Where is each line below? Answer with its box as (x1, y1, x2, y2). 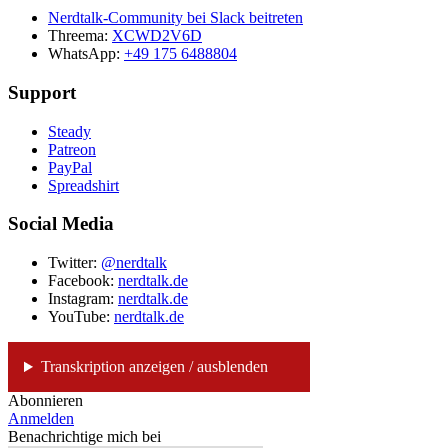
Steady (48, 122, 91, 140)
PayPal (48, 158, 92, 176)
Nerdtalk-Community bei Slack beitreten (48, 9, 303, 27)
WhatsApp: (48, 45, 124, 63)
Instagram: (48, 290, 118, 308)
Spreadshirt (48, 176, 119, 194)
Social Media (8, 213, 114, 235)
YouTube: (48, 308, 114, 326)
